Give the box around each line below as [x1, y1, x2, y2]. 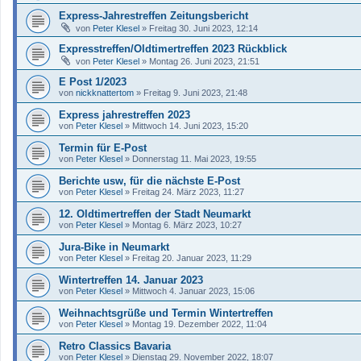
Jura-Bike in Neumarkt [59, 240, 169, 253]
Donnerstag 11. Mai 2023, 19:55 [132, 153, 256, 164]
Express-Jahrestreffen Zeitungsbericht [59, 9, 248, 22]
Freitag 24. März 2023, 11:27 [132, 186, 244, 197]
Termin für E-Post [59, 141, 147, 154]
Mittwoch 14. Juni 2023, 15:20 [132, 120, 248, 131]
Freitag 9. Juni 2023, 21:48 [143, 87, 247, 98]
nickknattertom [76, 87, 134, 98]
